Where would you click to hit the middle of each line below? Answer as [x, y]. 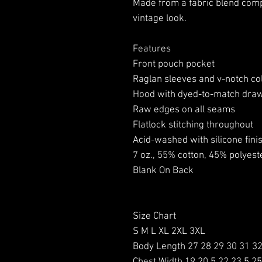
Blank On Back [163, 171]
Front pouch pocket [174, 64]
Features [152, 49]
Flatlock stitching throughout [193, 125]
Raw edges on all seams [184, 110]
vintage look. [160, 19]
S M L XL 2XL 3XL [169, 232]
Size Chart [154, 216]
